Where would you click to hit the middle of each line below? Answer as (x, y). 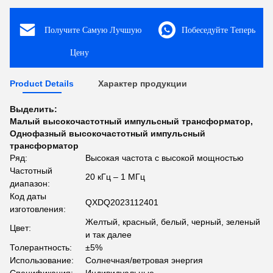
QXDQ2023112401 (122, 203)
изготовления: (38, 209)
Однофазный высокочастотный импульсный (108, 134)
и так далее (108, 235)
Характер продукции (143, 84)
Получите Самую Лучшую (93, 30)
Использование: (42, 261)
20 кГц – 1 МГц (115, 177)
